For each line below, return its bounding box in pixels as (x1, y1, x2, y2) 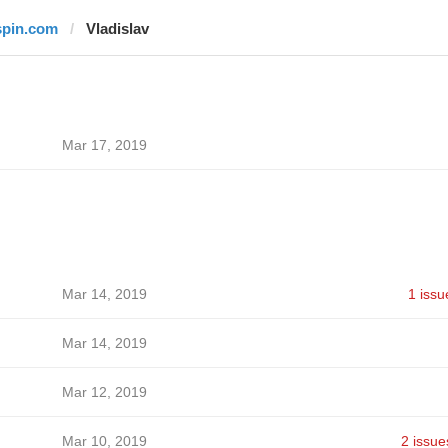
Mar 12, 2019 (61, 384, 147, 400)
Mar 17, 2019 (61, 137, 147, 153)
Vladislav (85, 20, 149, 37)
